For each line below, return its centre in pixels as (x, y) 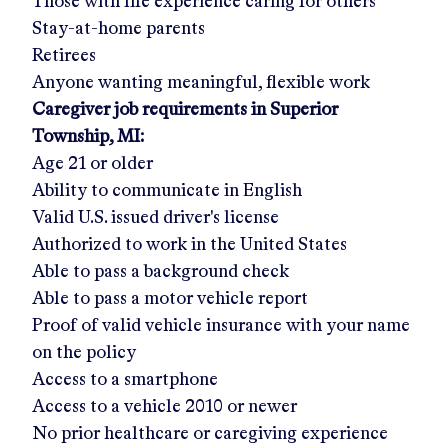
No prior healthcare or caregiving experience (210, 434)
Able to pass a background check (160, 272)
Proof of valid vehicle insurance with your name (221, 326)
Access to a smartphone (125, 380)
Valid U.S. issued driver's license (155, 218)
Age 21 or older (92, 164)
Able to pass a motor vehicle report (170, 299)
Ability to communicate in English (167, 191)
